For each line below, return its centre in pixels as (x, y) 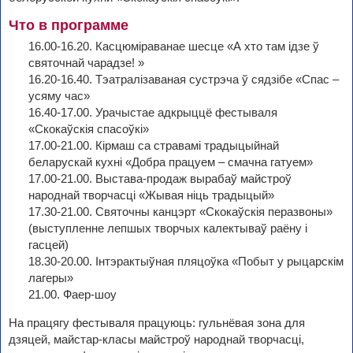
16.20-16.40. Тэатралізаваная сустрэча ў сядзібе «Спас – (184, 80)
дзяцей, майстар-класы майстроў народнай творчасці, (156, 340)
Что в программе (69, 26)
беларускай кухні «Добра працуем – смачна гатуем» (171, 162)
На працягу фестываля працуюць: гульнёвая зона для (157, 323)
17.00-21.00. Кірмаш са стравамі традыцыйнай (154, 146)
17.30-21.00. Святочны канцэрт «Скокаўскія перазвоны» (180, 212)
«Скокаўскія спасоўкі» (89, 129)
